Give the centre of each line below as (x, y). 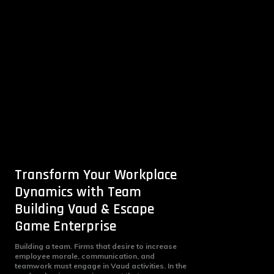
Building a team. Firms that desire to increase (96, 246)
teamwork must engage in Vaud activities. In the (101, 265)
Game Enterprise (65, 226)
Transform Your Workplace (96, 175)
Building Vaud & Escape (84, 209)
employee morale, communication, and (85, 256)
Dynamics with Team (78, 192)
